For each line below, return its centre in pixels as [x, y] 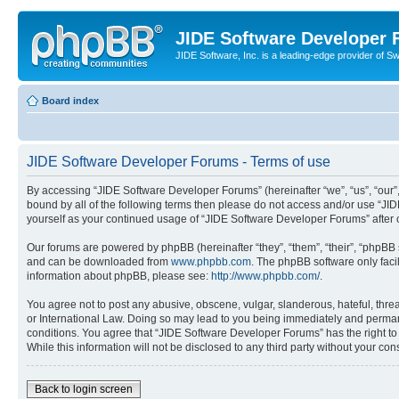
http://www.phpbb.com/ [265, 276]
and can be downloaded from [99, 261]
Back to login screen [84, 389]
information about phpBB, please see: [119, 276]
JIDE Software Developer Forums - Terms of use [179, 161]
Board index [70, 100]
